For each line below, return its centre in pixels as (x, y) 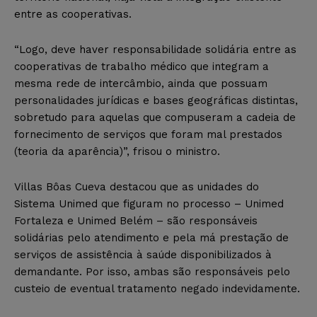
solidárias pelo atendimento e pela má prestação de (151, 238)
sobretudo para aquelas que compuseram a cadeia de (155, 118)
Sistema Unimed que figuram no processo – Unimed (149, 204)
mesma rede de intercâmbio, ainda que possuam (141, 84)
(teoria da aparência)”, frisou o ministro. (117, 152)
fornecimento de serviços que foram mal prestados (148, 135)
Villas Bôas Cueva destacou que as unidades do (137, 187)
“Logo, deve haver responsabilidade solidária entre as (155, 50)
